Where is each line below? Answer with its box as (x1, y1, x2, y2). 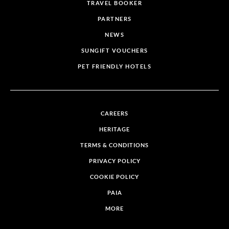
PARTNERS (97, 16, 132, 22)
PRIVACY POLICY (88, 158, 141, 165)
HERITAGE (99, 126, 130, 133)
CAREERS (101, 110, 128, 117)
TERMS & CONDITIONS (80, 142, 149, 149)
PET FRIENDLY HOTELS (77, 63, 152, 70)
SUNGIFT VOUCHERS (81, 48, 148, 54)
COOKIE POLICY (90, 174, 139, 180)
